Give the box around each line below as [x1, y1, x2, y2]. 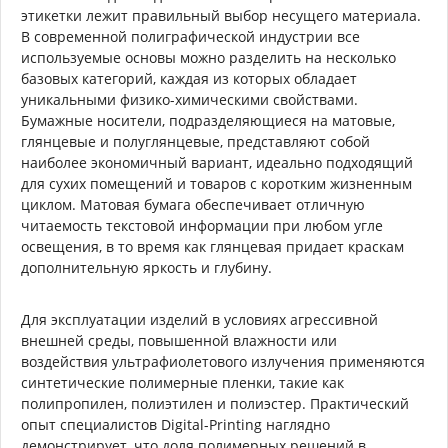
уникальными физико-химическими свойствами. [21, 89, 358, 109]
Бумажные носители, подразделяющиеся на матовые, [21, 110, 395, 130]
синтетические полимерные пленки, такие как [21, 372, 344, 392]
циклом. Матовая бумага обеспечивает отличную [21, 194, 365, 214]
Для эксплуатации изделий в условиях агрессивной [21, 309, 378, 329]
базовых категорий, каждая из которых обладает [21, 68, 357, 88]
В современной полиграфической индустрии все [21, 26, 360, 46]
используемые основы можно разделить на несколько [21, 47, 396, 67]
